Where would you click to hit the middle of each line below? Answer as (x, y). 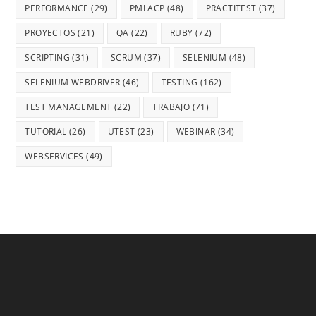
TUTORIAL (46, 131)
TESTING (180, 82)
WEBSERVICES (54, 156)
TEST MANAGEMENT (68, 107)
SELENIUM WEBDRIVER (73, 82)
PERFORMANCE (57, 8)
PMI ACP (147, 8)
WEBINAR (196, 131)
